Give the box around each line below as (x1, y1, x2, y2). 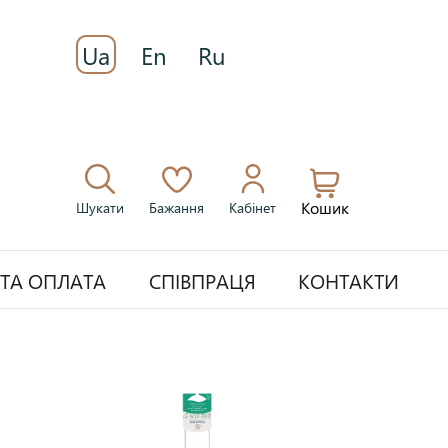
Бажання (149, 198, 205, 217)
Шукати (76, 198, 125, 217)
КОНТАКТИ (298, 265, 400, 294)
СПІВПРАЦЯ (148, 265, 256, 294)
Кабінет (229, 198, 277, 217)
